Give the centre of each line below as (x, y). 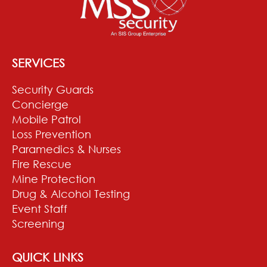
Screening (38, 223)
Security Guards (53, 89)
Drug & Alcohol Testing (71, 193)
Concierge (40, 104)
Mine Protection (54, 178)
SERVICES (38, 62)
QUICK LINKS (48, 257)
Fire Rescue (42, 164)
